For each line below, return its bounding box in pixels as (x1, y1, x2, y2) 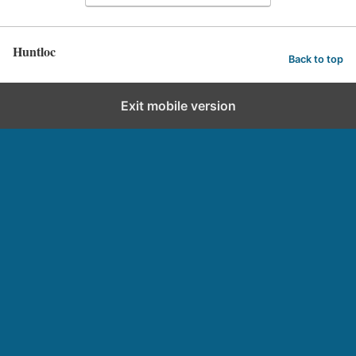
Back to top (288, 53, 343, 66)
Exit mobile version (120, 97, 236, 114)
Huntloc (13, 41, 56, 60)
